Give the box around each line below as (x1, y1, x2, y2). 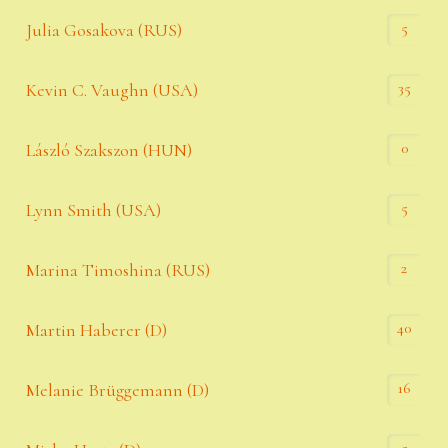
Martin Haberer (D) (26, 318, 168, 341)
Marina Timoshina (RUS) (26, 258, 211, 281)
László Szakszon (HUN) (26, 138, 193, 161)
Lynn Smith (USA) (26, 198, 162, 221)
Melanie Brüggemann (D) (26, 378, 210, 401)
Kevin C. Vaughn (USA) (26, 78, 199, 101)
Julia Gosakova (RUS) (26, 18, 183, 41)
